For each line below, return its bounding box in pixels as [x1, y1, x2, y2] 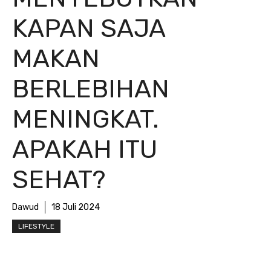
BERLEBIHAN [12, 74, 169, 104]
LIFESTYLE [18, 222, 54, 230]
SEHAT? [12, 165, 105, 195]
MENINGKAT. [12, 104, 159, 134]
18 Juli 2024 [51, 202, 100, 212]
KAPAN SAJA [12, 13, 165, 44]
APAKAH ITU [12, 134, 157, 165]
